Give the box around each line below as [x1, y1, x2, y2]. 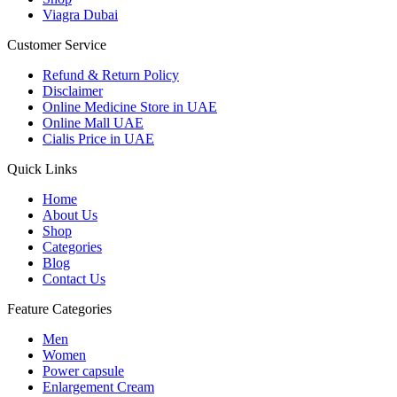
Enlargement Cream [43, 378, 154, 394]
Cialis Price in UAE [43, 130, 154, 146]
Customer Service [7, 36, 106, 52]
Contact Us [43, 270, 105, 286]
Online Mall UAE [43, 114, 144, 130]
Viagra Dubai [43, 6, 118, 22]
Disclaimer [43, 82, 103, 98]
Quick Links [7, 160, 77, 176]
